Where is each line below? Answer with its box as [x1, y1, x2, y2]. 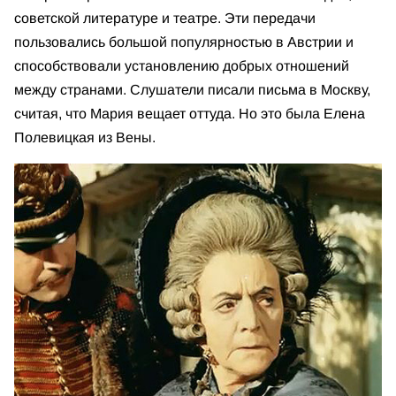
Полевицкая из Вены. [14, 129, 156, 145]
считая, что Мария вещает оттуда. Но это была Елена [14, 105, 365, 121]
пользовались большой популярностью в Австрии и [14, 34, 354, 49]
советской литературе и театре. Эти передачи [14, 10, 316, 26]
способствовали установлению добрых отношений [14, 57, 349, 73]
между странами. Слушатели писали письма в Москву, [14, 81, 370, 97]
